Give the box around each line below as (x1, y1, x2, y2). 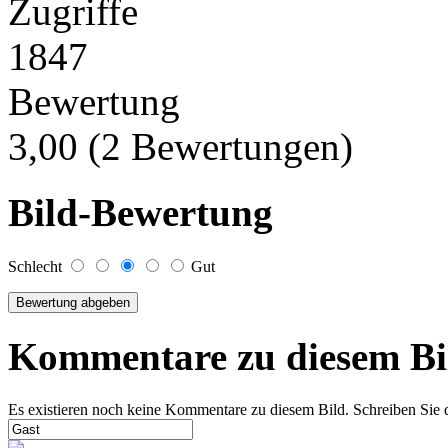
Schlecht (8, 258, 66, 276)
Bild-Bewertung (8, 190, 273, 234)
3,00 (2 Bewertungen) (8, 124, 363, 168)
